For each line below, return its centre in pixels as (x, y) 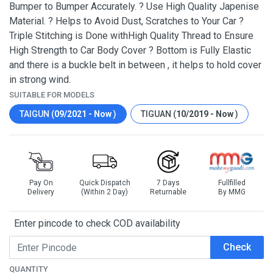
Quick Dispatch (105, 183)
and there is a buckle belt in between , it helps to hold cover (135, 65)
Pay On (41, 183)
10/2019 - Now (206, 114)
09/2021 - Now (84, 114)
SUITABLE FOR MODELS (52, 95)
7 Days (168, 183)
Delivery (41, 192)
